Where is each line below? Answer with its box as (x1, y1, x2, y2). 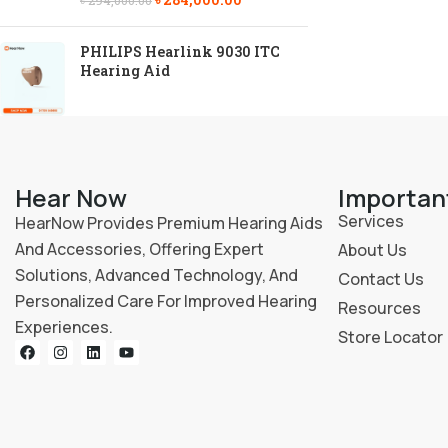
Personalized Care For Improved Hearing (15, 289, 317, 312)
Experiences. (15, 315, 113, 338)
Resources (337, 296, 421, 319)
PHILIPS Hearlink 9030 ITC (80, 42, 280, 61)
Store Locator (337, 325, 443, 348)
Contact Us (337, 267, 424, 290)
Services (337, 209, 404, 232)
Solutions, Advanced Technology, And (15, 263, 298, 286)
